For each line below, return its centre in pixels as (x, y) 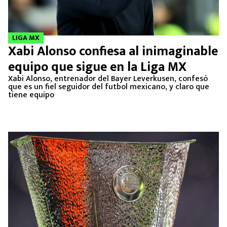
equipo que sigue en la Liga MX (97, 67)
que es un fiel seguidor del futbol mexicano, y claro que (109, 87)
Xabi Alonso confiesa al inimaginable (113, 51)
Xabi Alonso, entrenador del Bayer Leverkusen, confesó (108, 79)
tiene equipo (31, 95)
